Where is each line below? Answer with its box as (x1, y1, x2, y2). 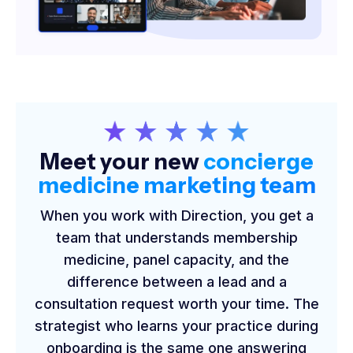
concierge (203, 147, 314, 175)
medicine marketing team (37, 171, 316, 199)
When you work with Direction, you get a (39, 206, 314, 224)
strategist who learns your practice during (35, 317, 318, 334)
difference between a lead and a (66, 273, 287, 290)
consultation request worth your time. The (34, 295, 319, 312)
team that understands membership (55, 229, 298, 246)
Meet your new (39, 147, 203, 175)
